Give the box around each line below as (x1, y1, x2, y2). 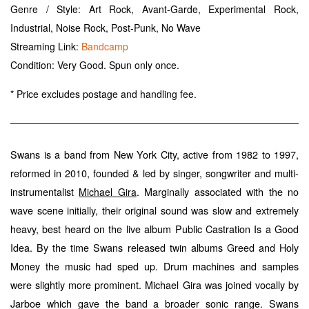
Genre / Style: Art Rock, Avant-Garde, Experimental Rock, (10, 2, 299, 17)
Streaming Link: (10, 39, 81, 54)
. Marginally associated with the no (136, 184, 299, 199)
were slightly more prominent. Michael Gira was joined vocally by (10, 277, 299, 292)
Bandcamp (81, 39, 128, 54)
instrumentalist (10, 184, 79, 199)
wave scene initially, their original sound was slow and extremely (10, 203, 299, 218)
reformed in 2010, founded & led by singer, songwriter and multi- (10, 166, 299, 181)
